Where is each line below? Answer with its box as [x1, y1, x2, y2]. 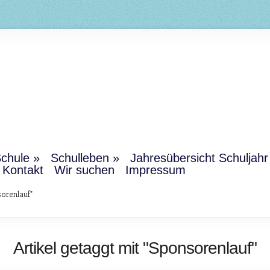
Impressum [125, 163, 186, 177]
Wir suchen [54, 163, 115, 177]
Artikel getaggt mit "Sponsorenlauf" [13, 239, 257, 257]
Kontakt [2, 163, 43, 177]
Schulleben [51, 151, 109, 165]
